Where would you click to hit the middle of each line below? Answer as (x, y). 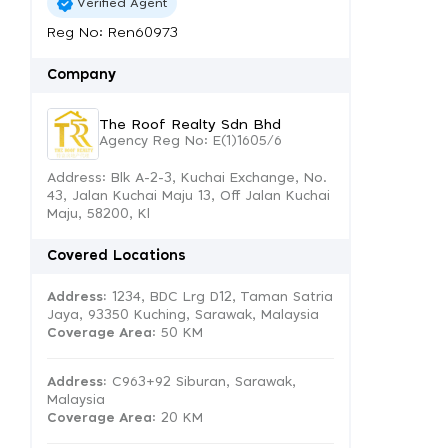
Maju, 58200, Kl (98, 214)
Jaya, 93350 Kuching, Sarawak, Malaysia (183, 315)
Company (81, 75)
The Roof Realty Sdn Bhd (190, 124)
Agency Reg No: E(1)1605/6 (190, 141)
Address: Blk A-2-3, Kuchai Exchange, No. (187, 178)
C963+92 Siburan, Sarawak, (201, 382)
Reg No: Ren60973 (112, 33)
